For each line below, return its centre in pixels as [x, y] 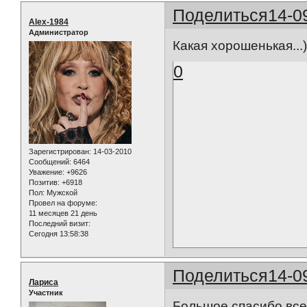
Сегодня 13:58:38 [59, 233]
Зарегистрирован [59, 151]
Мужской [61, 192]
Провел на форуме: [63, 202]
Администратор [59, 33]
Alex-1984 [49, 22]
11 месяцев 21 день [63, 213]
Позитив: [44, 182]
